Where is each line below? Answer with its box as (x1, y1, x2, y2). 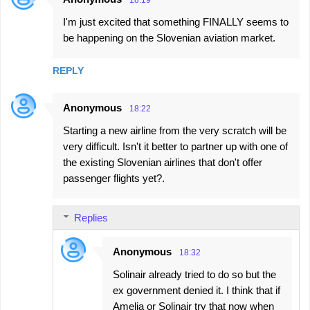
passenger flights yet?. (63, 172, 165, 185)
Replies (74, 212, 108, 224)
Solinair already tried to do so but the (113, 268, 276, 281)
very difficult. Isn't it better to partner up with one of (63, 140, 288, 153)
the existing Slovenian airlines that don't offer (63, 156, 262, 169)
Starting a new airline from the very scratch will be (63, 125, 286, 137)
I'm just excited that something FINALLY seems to (63, 16, 289, 28)
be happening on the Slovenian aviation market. (63, 32, 275, 44)
